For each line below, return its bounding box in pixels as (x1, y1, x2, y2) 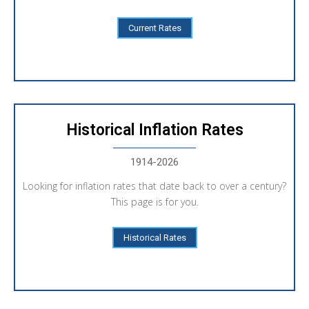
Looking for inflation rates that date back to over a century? (23, 179, 286, 192)
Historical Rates (123, 232, 186, 243)
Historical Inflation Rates (66, 120, 243, 139)
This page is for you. (110, 195, 199, 208)
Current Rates (128, 22, 181, 33)
